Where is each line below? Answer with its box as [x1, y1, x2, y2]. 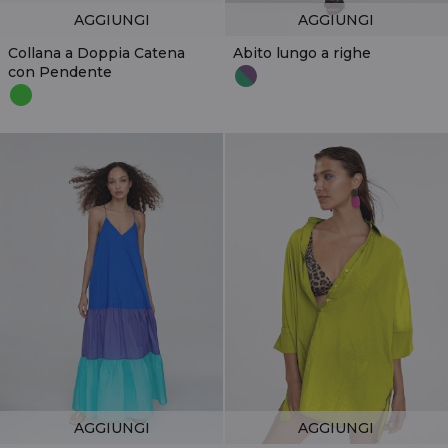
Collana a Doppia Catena [8, 43, 185, 62]
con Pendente [8, 62, 112, 81]
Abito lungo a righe [232, 43, 371, 62]
